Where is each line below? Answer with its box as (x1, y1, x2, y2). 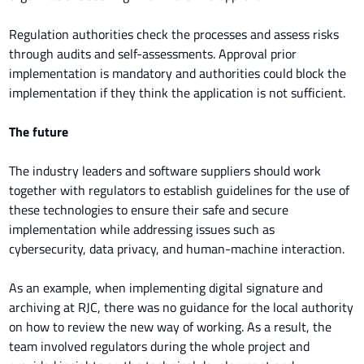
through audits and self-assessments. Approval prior (9, 44, 297, 63)
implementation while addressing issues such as (9, 219, 275, 239)
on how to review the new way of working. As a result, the (9, 317, 332, 336)
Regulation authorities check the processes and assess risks (9, 24, 340, 44)
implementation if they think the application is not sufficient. (9, 83, 346, 102)
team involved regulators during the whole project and (9, 336, 310, 356)
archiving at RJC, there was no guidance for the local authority (9, 297, 354, 317)
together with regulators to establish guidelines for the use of (9, 180, 350, 200)
